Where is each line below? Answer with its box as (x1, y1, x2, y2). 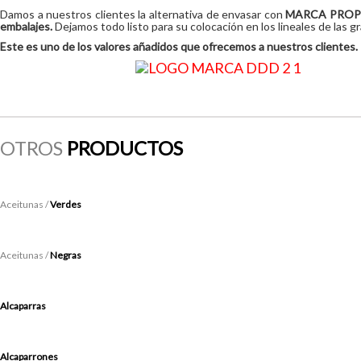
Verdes (50, 198, 81, 211)
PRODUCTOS (67, 136, 183, 160)
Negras (50, 249, 81, 262)
